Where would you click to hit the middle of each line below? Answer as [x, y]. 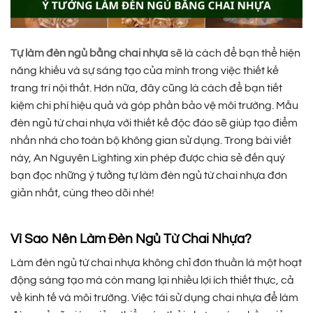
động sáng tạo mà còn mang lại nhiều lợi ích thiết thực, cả [152, 280]
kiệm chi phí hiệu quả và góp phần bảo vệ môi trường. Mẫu [154, 106]
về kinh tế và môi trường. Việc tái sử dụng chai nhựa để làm [154, 297]
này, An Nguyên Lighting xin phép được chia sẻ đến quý [148, 158]
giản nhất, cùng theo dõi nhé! [82, 193]
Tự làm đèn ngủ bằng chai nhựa [89, 53]
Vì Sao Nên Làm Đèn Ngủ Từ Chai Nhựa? [131, 239]
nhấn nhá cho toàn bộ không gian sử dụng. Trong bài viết [151, 141]
